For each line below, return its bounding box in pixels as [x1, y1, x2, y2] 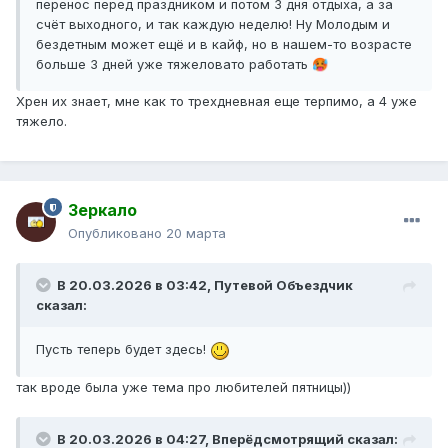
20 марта [166, 225, 226, 242]
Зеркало [68, 200, 137, 221]
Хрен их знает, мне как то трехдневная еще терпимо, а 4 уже [16, 93, 417, 110]
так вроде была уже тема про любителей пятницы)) [16, 378, 351, 395]
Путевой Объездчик [214, 277, 353, 294]
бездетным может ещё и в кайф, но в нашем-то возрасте [36, 36, 412, 53]
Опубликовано [68, 225, 166, 242]
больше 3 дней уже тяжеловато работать [36, 56, 312, 73]
